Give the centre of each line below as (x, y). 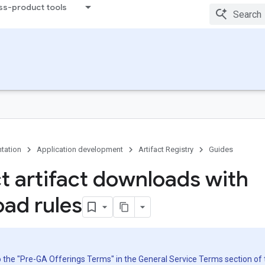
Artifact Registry (166, 149)
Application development (80, 149)
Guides (221, 149)
